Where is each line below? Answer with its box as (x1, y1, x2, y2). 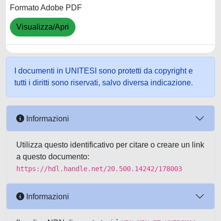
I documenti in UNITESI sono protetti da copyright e (14, 67, 193, 75)
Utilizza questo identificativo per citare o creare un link (16, 141, 204, 149)
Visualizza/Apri (16, 23, 69, 32)
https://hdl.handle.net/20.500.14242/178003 (16, 165, 182, 173)
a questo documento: (16, 152, 89, 161)
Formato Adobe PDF (10, 3, 82, 12)
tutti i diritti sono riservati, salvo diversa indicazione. (14, 78, 193, 87)
